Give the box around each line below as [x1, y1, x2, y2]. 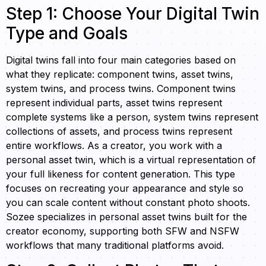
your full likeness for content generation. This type [6, 168, 235, 180]
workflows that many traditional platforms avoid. [6, 239, 224, 252]
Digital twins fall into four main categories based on [6, 54, 236, 66]
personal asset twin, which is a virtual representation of [6, 154, 256, 166]
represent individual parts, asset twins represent [6, 97, 222, 109]
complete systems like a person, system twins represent [6, 111, 258, 123]
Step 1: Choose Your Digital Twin [6, 4, 259, 24]
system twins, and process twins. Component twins [6, 83, 236, 95]
